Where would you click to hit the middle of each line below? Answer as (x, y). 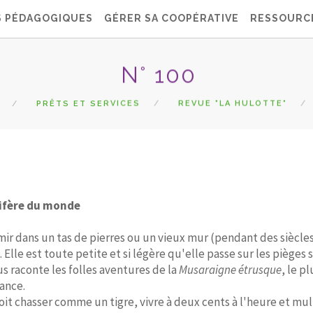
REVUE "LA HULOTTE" (233, 103)
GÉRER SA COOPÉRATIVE (172, 18)
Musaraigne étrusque (230, 270)
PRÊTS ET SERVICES (88, 103)
